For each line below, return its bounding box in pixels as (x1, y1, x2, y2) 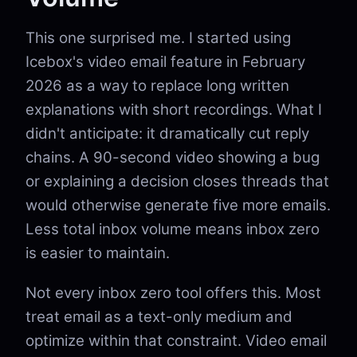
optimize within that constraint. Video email (25, 331, 327, 350)
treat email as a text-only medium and (25, 308, 292, 326)
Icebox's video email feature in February (25, 53, 305, 71)
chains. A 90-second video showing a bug (25, 148, 320, 167)
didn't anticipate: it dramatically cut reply (25, 124, 309, 143)
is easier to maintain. (25, 244, 170, 262)
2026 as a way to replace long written (25, 76, 289, 95)
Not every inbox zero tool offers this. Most (25, 284, 321, 302)
